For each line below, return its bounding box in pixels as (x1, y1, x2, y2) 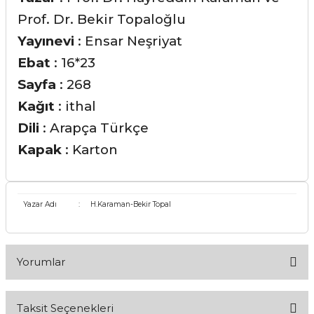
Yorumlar (17, 255, 65, 268)
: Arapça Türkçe (39, 120, 149, 136)
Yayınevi (18, 33, 74, 49)
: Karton (62, 142, 118, 158)
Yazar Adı (22, 200, 57, 209)
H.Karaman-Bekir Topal (90, 200, 171, 209)
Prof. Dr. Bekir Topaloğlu (18, 11, 186, 27)
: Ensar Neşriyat (74, 33, 182, 49)
